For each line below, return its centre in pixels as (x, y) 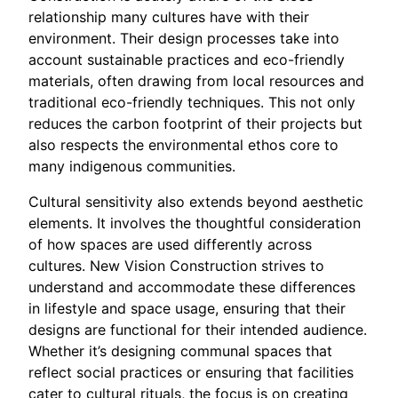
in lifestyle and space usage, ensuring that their (187, 309)
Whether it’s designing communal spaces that (180, 351)
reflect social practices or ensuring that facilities (191, 373)
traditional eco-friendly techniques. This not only (192, 103)
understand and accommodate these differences (192, 287)
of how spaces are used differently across (170, 245)
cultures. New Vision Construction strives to (176, 266)
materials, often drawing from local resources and (196, 81)
